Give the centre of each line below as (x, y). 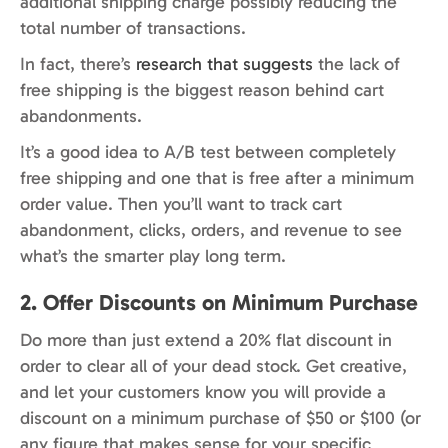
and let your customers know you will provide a (203, 392)
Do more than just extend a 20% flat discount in (206, 340)
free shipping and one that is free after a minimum (217, 178)
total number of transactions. (133, 28)
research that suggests (224, 64)
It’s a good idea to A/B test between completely (208, 152)
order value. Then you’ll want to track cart (181, 204)
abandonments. (81, 116)
